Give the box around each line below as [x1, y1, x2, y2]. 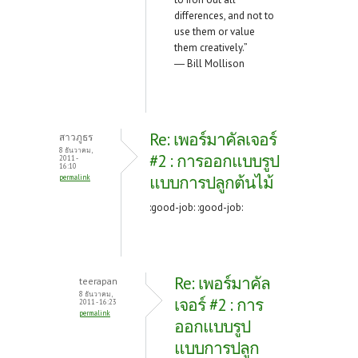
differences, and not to [174, 9, 274, 23]
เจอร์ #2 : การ [174, 294, 263, 316]
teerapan [79, 275, 117, 288]
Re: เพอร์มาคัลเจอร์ [149, 129, 276, 151]
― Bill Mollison [174, 57, 245, 71]
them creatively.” [174, 41, 248, 55]
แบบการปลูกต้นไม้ [149, 172, 273, 194]
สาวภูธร [59, 131, 93, 144]
